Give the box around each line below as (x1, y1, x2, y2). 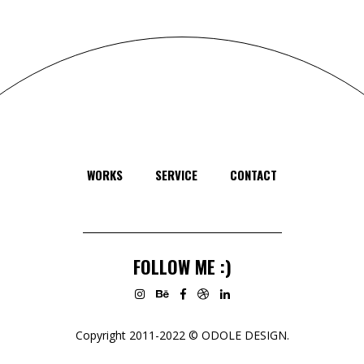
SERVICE (155, 166, 197, 184)
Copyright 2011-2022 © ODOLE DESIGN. (75, 327, 289, 343)
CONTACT (230, 166, 277, 184)
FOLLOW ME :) (132, 253, 232, 280)
